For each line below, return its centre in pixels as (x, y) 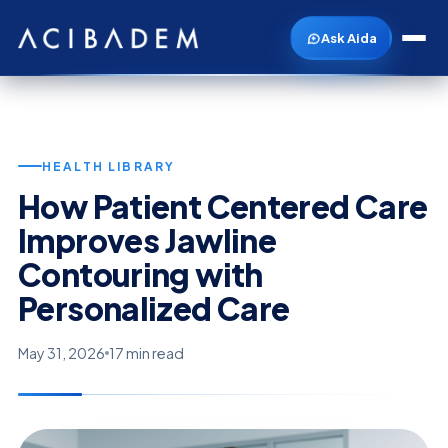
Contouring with (140, 274)
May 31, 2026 (61, 352)
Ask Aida (348, 38)
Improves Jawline (147, 240)
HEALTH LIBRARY (109, 166)
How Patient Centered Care (223, 206)
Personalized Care (154, 308)
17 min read (146, 352)
